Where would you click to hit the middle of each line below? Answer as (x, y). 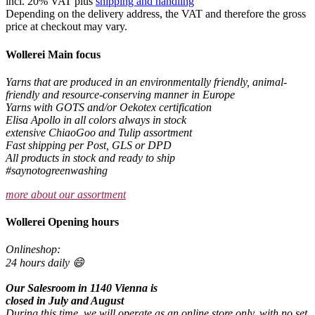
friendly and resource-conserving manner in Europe (120, 94)
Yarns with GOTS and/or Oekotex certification (109, 107)
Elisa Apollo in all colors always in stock (96, 120)
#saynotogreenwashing (57, 170)
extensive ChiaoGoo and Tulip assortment (99, 132)
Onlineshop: (33, 250)
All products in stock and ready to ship (90, 157)
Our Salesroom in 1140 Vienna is (82, 288)
